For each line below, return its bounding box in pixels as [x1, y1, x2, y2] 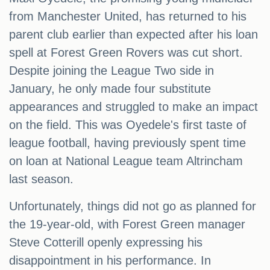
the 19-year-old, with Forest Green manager [9, 218, 245, 231]
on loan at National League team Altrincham [9, 154, 243, 168]
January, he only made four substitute [9, 82, 211, 96]
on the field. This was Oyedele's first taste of [9, 118, 246, 132]
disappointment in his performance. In [9, 254, 211, 268]
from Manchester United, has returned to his [9, 10, 246, 24]
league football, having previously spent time [9, 136, 246, 150]
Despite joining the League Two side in [9, 64, 214, 78]
